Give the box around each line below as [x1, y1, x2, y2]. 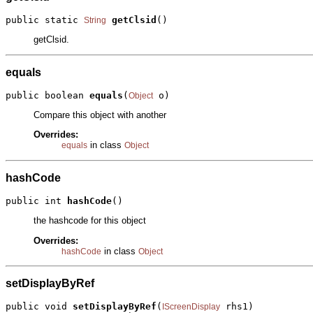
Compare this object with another [34, 110, 166, 121]
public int [6, 195, 67, 206]
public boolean [6, 89, 89, 101]
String [84, 15, 106, 25]
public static [6, 14, 84, 25]
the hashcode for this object [34, 215, 146, 226]
